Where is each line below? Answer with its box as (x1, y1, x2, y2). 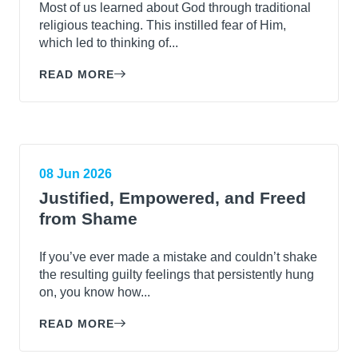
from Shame (39, 209, 137, 228)
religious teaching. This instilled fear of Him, (39, 18, 286, 32)
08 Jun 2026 (39, 166, 112, 181)
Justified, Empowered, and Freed (39, 188, 306, 207)
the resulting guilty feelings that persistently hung (39, 267, 314, 281)
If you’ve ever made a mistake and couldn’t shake (39, 249, 317, 264)
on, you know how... (39, 284, 150, 299)
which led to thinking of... (39, 35, 178, 50)
